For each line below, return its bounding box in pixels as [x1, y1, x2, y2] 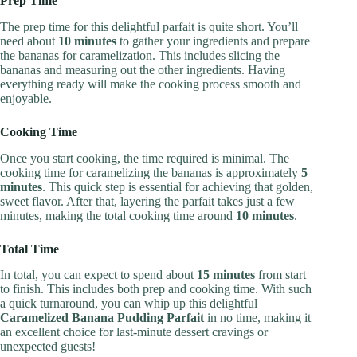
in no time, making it [204, 311, 311, 325]
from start [255, 268, 306, 282]
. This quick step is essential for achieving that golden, [42, 179, 313, 194]
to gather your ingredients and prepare [116, 33, 310, 48]
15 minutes [197, 268, 255, 282]
